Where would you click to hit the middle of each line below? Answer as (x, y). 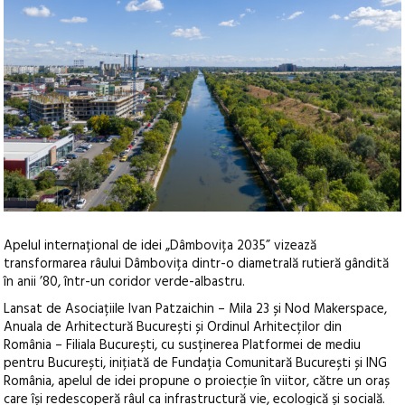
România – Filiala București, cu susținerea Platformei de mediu (183, 346)
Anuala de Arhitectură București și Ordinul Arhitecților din (173, 328)
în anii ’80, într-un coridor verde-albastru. (125, 283)
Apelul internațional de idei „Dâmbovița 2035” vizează (160, 246)
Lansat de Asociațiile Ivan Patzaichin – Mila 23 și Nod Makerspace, (196, 310)
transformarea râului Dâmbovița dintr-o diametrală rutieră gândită (197, 264)
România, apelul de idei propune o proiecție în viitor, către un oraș (197, 382)
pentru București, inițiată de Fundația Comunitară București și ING (196, 364)
